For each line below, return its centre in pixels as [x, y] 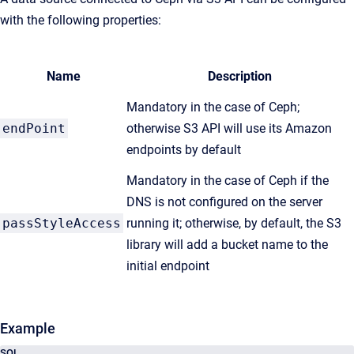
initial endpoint [168, 266]
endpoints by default [184, 150]
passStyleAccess [62, 223]
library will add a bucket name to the [227, 245]
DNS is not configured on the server [224, 202]
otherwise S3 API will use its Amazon [229, 128]
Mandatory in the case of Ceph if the [228, 181]
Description [240, 76]
